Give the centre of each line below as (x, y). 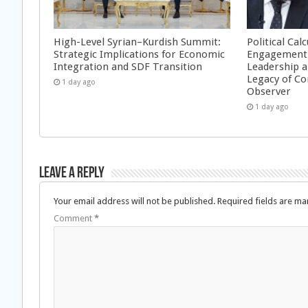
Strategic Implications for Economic (139, 55)
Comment (74, 219)
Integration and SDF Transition (128, 67)
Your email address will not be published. (134, 201)
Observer (269, 92)
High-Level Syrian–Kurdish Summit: (137, 42)
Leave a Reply (72, 174)
